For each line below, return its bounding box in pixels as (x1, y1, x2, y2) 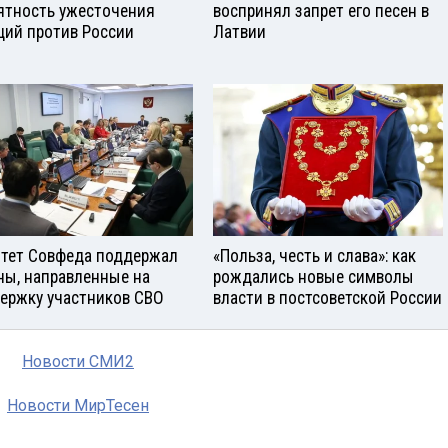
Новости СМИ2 (22, 352, 134, 372)
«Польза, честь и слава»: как (213, 246, 416, 267)
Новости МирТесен (7, 396, 149, 416)
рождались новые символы (213, 267, 414, 288)
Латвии (213, 21, 266, 42)
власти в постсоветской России (213, 288, 442, 309)
